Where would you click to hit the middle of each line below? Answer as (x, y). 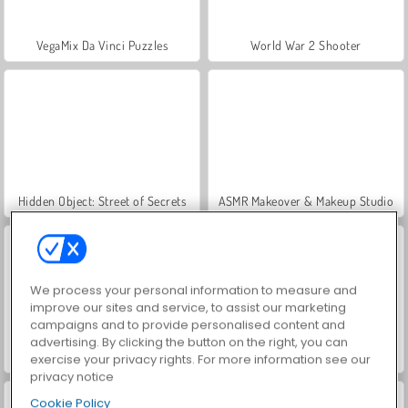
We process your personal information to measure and (194, 291)
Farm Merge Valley (102, 356)
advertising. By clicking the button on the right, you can (189, 342)
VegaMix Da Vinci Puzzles (102, 45)
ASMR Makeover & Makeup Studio (306, 200)
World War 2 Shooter (306, 45)
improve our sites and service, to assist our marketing (189, 308)
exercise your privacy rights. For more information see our (201, 360)
